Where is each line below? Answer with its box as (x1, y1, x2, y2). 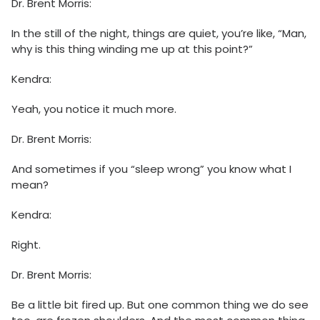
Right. (11, 237, 41, 253)
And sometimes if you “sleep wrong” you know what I (11, 161, 291, 177)
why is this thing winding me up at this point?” (11, 41, 253, 57)
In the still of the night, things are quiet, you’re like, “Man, (11, 26, 306, 41)
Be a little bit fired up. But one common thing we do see (11, 297, 309, 313)
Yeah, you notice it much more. (11, 101, 176, 117)
